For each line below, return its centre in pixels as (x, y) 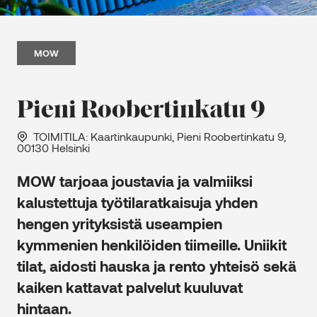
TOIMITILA (59, 137)
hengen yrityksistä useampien (120, 224)
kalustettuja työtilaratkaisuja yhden (137, 202)
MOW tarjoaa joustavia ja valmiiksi (135, 181)
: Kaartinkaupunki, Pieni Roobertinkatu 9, (186, 137)
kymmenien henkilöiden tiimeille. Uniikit (152, 245)
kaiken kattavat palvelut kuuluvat (130, 287)
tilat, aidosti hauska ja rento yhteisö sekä (157, 266)
